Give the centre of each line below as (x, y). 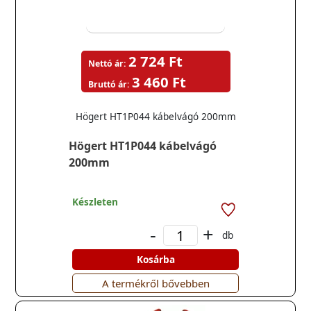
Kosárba (155, 259)
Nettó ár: (107, 64)
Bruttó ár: (108, 84)
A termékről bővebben (155, 283)
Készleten (95, 202)
